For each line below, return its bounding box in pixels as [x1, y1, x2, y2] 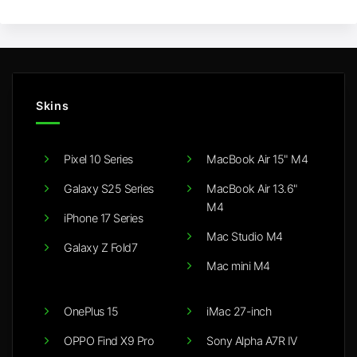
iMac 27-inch [206, 304, 271, 318]
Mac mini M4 [206, 258, 270, 273]
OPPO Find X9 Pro [64, 333, 154, 347]
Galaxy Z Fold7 [64, 240, 137, 254]
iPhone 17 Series [64, 210, 143, 225]
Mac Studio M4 [206, 229, 283, 243]
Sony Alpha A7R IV [206, 333, 297, 347]
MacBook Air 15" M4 [206, 151, 308, 166]
